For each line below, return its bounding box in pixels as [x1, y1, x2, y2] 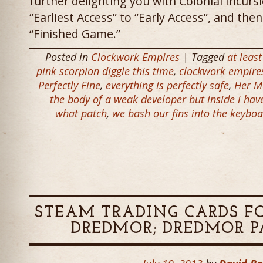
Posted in [45, 50, 91, 64]
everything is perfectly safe [106, 78, 229, 92]
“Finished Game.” [29, 26, 120, 42]
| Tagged [180, 50, 227, 64]
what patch [55, 106, 107, 120]
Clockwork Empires [91, 50, 180, 64]
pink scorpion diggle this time [36, 64, 174, 78]
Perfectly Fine [38, 78, 100, 92]
